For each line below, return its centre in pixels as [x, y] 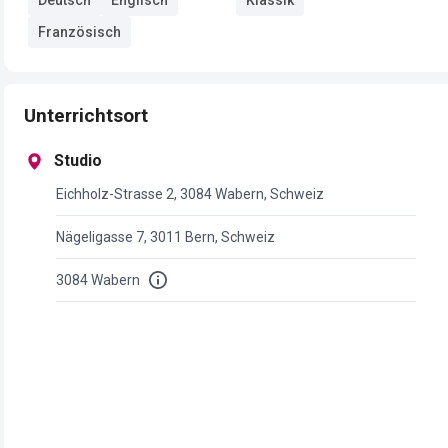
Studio [78, 160]
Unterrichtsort [86, 115]
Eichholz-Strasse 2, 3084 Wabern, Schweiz [189, 194]
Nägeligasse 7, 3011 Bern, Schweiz [165, 237]
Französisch [79, 31]
